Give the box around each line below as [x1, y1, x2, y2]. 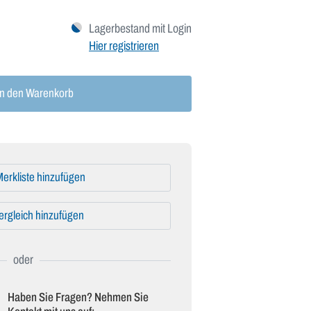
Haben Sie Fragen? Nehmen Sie [7, 291, 149, 304]
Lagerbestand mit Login [89, 22, 192, 35]
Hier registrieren [89, 39, 159, 53]
